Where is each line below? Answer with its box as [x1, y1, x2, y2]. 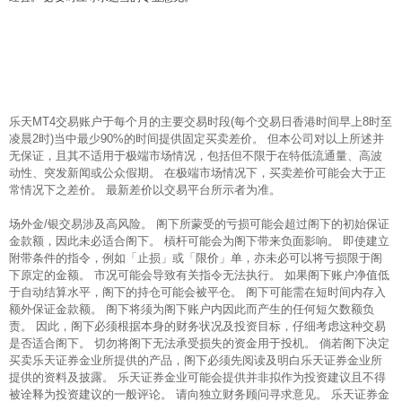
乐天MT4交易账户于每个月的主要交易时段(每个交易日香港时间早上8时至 [9, 115, 392, 129]
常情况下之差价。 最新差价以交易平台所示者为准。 [9, 183, 281, 197]
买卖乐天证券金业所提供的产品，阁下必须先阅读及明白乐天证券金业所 [9, 354, 382, 368]
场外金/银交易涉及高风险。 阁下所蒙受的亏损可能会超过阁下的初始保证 [9, 217, 389, 232]
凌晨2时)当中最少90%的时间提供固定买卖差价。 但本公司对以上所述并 [9, 132, 384, 146]
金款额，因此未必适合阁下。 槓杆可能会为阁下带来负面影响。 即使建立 [9, 234, 389, 249]
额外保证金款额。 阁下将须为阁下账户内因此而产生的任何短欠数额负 [9, 302, 374, 317]
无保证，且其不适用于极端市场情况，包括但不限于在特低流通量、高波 [9, 149, 382, 163]
